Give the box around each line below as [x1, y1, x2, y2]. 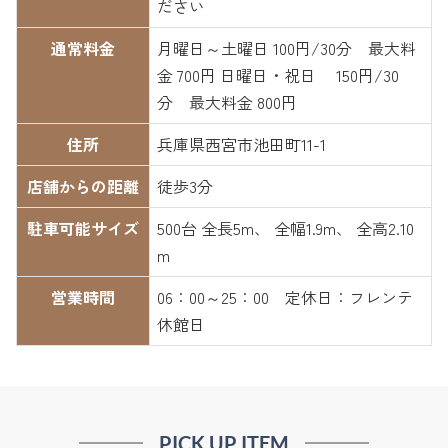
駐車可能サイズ [27, 216, 139, 241]
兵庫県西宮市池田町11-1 [157, 132, 326, 157]
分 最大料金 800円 [157, 90, 297, 115]
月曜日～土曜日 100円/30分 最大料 [157, 36, 416, 61]
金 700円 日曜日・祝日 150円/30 [157, 63, 399, 88]
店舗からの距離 [27, 174, 139, 199]
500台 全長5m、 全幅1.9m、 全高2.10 [157, 216, 414, 241]
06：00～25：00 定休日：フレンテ [157, 285, 413, 310]
